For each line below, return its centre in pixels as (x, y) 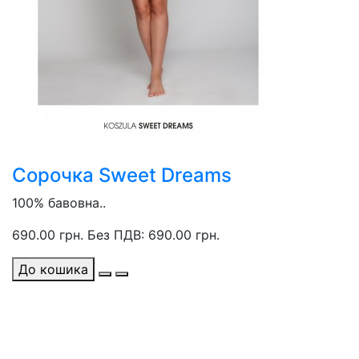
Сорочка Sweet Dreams (122, 175)
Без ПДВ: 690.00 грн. (153, 235)
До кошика (53, 269)
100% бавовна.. (59, 203)
